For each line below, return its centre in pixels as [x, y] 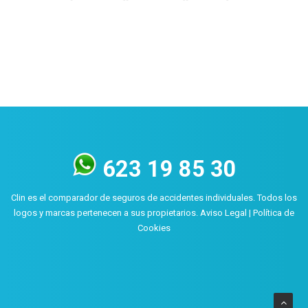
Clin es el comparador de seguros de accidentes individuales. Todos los [154, 198]
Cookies [154, 228]
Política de [274, 213]
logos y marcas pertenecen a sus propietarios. [107, 213]
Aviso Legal [223, 213]
